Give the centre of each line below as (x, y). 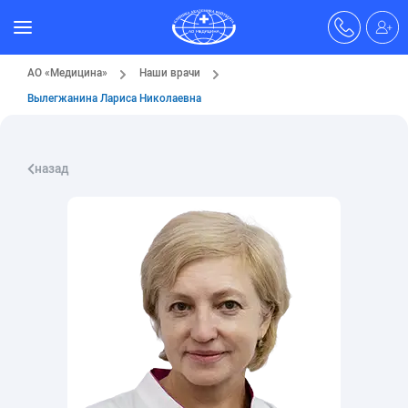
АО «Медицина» (67, 72)
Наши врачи (170, 72)
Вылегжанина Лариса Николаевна (114, 98)
